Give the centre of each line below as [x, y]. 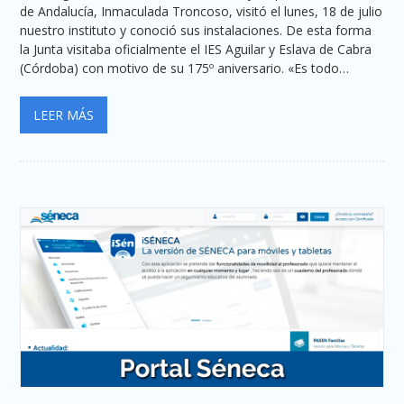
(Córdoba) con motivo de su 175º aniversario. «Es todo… [185, 69]
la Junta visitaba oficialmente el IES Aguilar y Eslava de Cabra [196, 50]
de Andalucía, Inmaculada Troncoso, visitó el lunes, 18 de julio [202, 12]
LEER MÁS [64, 115]
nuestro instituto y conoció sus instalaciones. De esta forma [196, 31]
